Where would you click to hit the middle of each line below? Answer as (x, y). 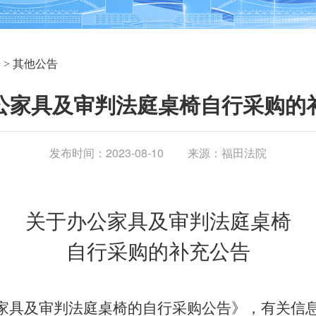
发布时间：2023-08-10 (107, 153)
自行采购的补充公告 (158, 252)
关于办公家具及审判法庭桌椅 (158, 221)
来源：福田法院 (227, 153)
